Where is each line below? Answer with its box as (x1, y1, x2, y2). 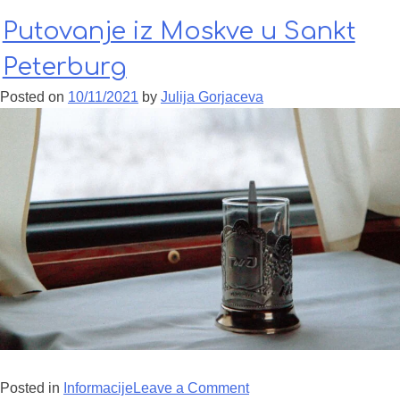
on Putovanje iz (248, 379, 350, 396)
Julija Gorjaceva (161, 89, 263, 105)
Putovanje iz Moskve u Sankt (2, 17, 355, 45)
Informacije (63, 379, 133, 396)
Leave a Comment (133, 379, 249, 396)
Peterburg (2, 53, 127, 80)
